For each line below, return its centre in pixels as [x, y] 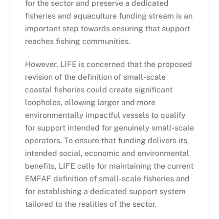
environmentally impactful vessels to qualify [105, 115]
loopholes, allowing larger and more [90, 102]
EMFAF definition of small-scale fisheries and [107, 178]
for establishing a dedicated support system [105, 191]
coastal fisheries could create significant [99, 89]
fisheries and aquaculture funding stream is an [109, 16]
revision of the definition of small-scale [95, 77]
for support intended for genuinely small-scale [109, 128]
